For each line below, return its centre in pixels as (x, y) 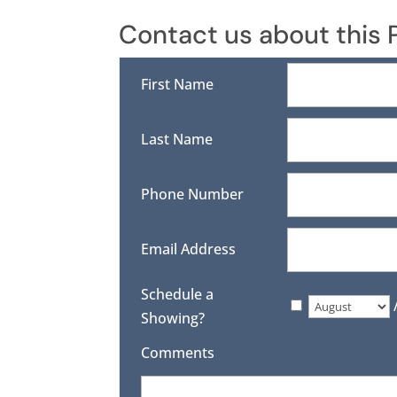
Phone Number (193, 195)
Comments (178, 353)
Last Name (177, 140)
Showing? (173, 319)
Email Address (189, 249)
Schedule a (178, 295)
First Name (178, 85)
